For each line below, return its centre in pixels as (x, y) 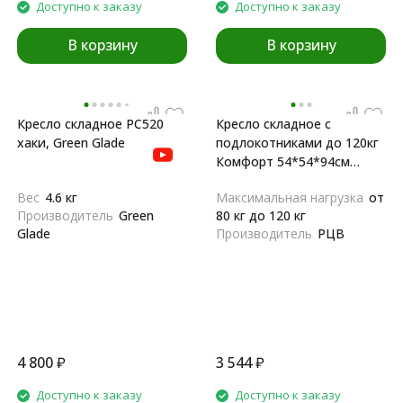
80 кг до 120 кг (261, 215)
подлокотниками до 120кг (297, 143)
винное (238, 180)
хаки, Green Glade (71, 143)
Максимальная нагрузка (290, 197)
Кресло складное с (273, 124)
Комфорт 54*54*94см (283, 161)
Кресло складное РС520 (90, 124)
